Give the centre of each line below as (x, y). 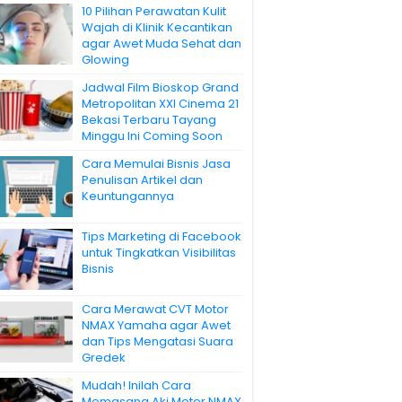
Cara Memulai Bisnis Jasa (156, 163)
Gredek (104, 357)
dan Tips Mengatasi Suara (157, 341)
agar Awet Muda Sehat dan (162, 43)
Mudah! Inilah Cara (136, 385)
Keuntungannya (128, 196)
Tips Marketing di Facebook (162, 236)
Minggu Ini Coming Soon (152, 135)
